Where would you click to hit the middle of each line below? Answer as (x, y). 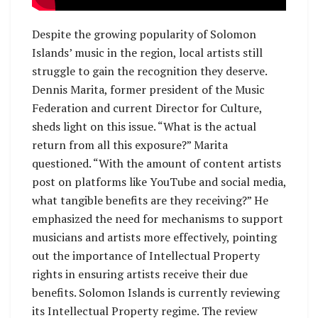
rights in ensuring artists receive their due (140, 274)
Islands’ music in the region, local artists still (147, 53)
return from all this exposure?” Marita (130, 145)
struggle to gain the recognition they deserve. (149, 71)
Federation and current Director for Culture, (147, 108)
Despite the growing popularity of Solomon (144, 34)
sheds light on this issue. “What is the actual (144, 127)
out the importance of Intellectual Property (146, 256)
